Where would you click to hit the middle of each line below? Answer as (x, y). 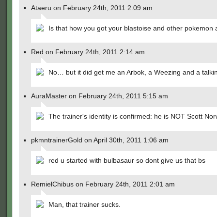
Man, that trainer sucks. (85, 204)
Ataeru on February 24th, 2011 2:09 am (92, 8)
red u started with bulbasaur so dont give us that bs (127, 160)
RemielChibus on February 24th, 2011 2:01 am (103, 184)
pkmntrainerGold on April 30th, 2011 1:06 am (100, 140)
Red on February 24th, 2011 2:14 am (88, 52)
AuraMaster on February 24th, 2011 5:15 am (100, 96)
